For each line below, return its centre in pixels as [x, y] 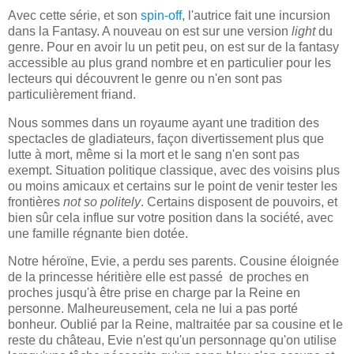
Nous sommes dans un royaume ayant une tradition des [164, 122]
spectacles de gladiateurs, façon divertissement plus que [166, 138]
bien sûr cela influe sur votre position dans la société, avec [171, 217]
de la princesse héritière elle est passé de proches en [158, 277]
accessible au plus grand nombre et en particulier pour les [169, 62]
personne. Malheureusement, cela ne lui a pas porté [153, 309]
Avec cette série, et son [74, 15]
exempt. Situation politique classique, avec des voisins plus [174, 170]
